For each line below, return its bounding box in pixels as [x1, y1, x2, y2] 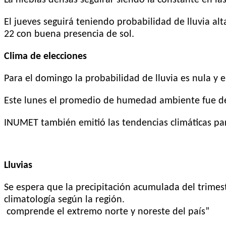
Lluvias [4, 160, 32, 171]
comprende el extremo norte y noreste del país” [4, 206, 209, 217]
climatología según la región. [4, 194, 125, 205]
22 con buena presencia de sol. [4, 29, 134, 39]
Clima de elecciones [4, 51, 87, 62]
